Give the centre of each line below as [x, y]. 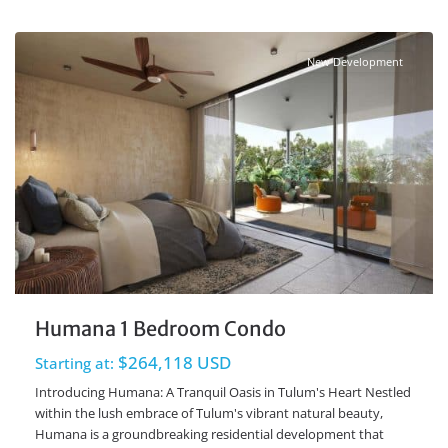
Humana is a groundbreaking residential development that [209, 433]
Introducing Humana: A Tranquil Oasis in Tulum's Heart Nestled [223, 391]
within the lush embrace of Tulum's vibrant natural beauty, [209, 412]
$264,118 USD [172, 362]
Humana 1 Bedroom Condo [160, 328]
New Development [355, 62]
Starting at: [74, 362]
